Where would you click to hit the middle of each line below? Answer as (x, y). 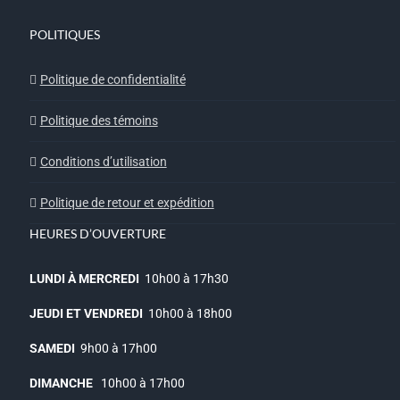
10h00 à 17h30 (183, 279)
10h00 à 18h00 (187, 314)
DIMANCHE (61, 383)
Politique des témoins (99, 121)
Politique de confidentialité (112, 80)
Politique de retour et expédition (127, 203)
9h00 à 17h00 (116, 349)
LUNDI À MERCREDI (84, 279)
